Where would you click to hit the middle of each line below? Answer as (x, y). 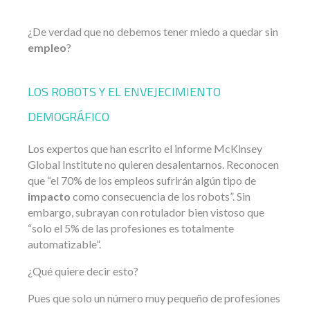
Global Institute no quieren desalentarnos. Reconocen (153, 165)
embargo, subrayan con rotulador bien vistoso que (146, 212)
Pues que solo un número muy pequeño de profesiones (154, 298)
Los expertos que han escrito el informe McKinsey (145, 149)
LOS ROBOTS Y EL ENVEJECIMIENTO (124, 92)
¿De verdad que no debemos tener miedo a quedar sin (153, 32)
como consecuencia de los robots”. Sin (161, 197)
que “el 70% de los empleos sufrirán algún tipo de (142, 181)
